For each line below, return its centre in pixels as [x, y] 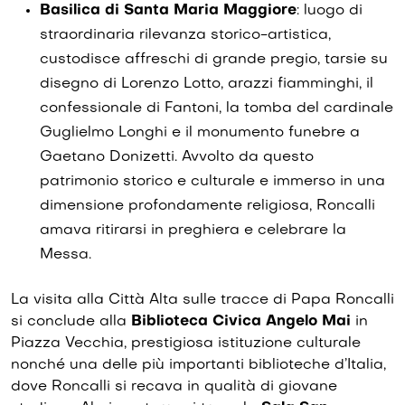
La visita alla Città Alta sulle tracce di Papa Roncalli [202, 301]
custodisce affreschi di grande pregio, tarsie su [214, 60]
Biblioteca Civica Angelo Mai [241, 322]
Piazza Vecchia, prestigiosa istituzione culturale [186, 344]
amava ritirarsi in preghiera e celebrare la [193, 231]
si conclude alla [71, 322]
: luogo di [330, 11]
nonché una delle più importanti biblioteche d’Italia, [198, 366]
